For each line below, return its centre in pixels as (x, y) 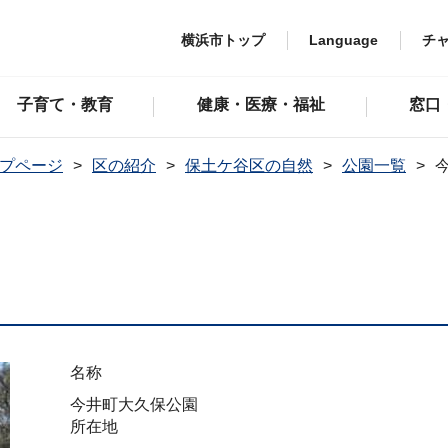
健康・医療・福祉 (260, 104)
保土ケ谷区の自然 (249, 165)
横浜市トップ (223, 39)
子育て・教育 (64, 104)
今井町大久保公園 (134, 404)
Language (343, 39)
